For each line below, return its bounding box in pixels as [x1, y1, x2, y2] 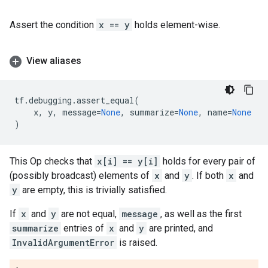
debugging [29, 95, 72, 106]
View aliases [26, 55, 81, 66]
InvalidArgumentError [12, 237, 114, 248]
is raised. [117, 237, 157, 248]
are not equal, [59, 208, 119, 220]
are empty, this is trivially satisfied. [20, 184, 167, 196]
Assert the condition [10, 19, 96, 31]
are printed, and [147, 223, 213, 234]
